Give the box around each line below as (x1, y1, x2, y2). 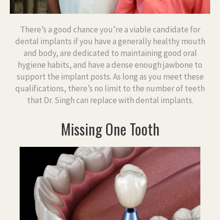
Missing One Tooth (60, 117, 160, 140)
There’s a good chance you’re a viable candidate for (20, 24, 200, 35)
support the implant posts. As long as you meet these (16, 71, 204, 82)
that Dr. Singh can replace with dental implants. (27, 94, 193, 106)
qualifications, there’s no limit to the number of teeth (15, 82, 205, 94)
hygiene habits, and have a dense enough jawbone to (18, 59, 202, 70)
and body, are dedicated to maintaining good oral (23, 47, 197, 58)
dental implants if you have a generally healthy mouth (15, 35, 205, 47)
